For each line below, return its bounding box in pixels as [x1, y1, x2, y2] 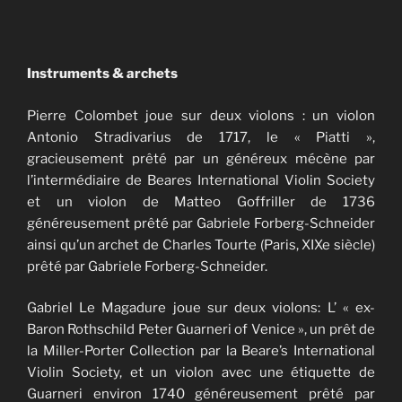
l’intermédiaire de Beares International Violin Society [27, 171, 375, 188]
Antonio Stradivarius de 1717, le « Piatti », [27, 128, 375, 145]
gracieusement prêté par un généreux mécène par [27, 150, 375, 167]
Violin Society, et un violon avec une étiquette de [27, 364, 375, 381]
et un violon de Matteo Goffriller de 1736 [27, 193, 375, 210]
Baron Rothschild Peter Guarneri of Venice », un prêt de [27, 321, 375, 338]
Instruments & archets [27, 66, 178, 83]
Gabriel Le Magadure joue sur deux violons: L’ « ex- [27, 300, 375, 317]
